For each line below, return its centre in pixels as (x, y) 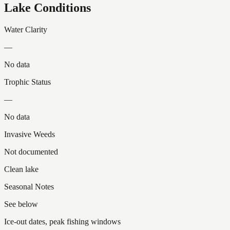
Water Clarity (26, 29)
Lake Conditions (47, 8)
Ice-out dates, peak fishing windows (62, 221)
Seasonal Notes (29, 186)
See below (21, 204)
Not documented (31, 151)
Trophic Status (27, 82)
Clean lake (21, 169)
